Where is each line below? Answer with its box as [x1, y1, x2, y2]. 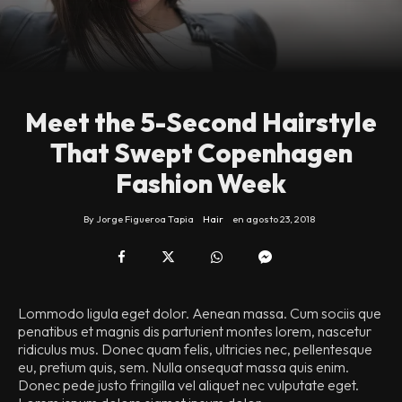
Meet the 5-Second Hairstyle [25, 106, 377, 139]
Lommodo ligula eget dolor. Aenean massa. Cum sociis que [18, 304, 381, 322]
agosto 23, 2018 [245, 213, 315, 225]
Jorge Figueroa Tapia [95, 213, 194, 225]
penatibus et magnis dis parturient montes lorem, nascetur [18, 322, 371, 340]
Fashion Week [116, 167, 286, 200]
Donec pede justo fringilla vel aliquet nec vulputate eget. [18, 376, 359, 394]
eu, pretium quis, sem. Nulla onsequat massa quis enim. [18, 358, 349, 376]
